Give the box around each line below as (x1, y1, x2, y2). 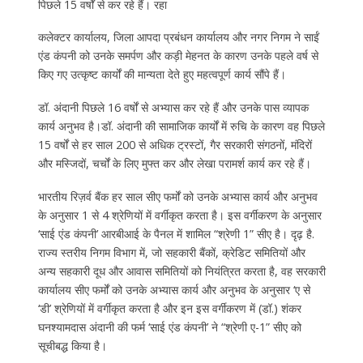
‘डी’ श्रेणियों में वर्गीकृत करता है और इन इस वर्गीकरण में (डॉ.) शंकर (37, 301, 301, 317)
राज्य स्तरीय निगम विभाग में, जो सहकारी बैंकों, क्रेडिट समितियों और (37, 245, 305, 261)
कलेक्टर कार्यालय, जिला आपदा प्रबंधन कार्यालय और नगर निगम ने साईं (37, 29, 319, 45)
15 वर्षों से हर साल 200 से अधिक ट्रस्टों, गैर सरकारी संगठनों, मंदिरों (37, 137, 312, 153)
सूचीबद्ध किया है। (37, 338, 107, 354)
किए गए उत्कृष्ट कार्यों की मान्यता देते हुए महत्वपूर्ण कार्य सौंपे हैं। (37, 66, 286, 83)
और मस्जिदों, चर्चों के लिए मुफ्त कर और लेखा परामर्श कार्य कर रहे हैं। (37, 156, 311, 172)
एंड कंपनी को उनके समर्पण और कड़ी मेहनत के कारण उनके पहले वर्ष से (37, 48, 318, 64)
